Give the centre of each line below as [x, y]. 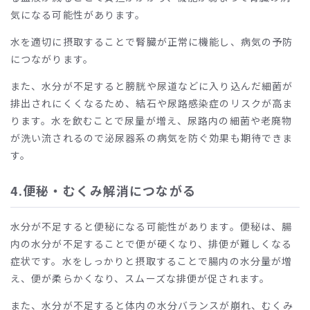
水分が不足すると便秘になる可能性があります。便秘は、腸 [152, 226]
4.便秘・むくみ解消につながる [103, 190]
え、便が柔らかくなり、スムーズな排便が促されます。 [140, 278]
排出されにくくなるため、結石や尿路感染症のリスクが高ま [152, 103]
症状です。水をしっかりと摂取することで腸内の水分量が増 [152, 261]
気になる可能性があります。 [78, 14]
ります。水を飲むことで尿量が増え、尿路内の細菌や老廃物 [152, 120]
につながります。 [52, 58]
